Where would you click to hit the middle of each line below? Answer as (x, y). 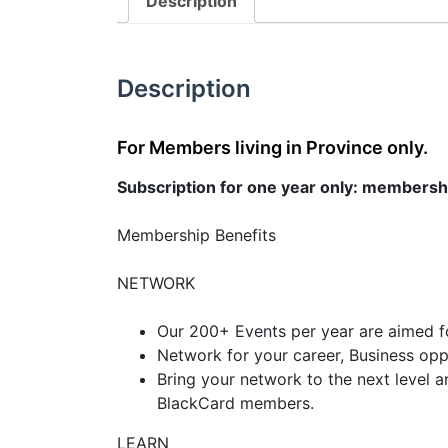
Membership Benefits (196, 234)
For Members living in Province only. (272, 147)
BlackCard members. (235, 402)
